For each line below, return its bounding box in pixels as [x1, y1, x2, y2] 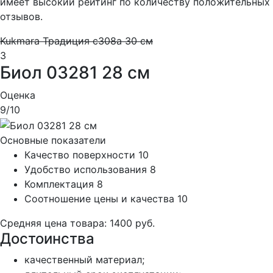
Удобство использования [24, 163, 147, 175]
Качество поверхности [24, 148, 135, 161]
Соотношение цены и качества [24, 192, 174, 205]
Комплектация [24, 177, 94, 190]
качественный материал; [24, 253, 144, 266]
